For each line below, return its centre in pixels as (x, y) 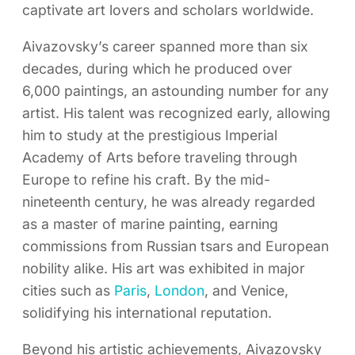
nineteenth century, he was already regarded (169, 202)
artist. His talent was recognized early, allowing (176, 113)
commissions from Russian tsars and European (176, 246)
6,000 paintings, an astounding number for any (176, 91)
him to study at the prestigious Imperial (150, 136)
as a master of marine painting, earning (150, 224)
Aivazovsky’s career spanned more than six (165, 47)
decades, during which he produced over (157, 69)
